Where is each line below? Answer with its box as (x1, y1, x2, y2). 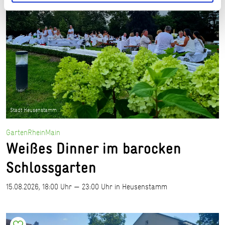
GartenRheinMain (6, 127, 60, 138)
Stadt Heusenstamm (10, 106, 57, 115)
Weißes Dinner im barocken (6, 137, 181, 160)
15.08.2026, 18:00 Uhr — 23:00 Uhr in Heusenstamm (6, 181, 167, 192)
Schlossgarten (6, 156, 96, 179)
